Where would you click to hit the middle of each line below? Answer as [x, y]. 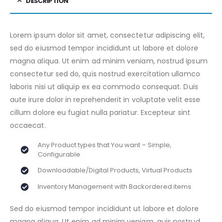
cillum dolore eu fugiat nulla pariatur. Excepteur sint [100, 112]
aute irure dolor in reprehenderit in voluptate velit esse [105, 100]
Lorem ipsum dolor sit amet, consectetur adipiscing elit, [107, 35]
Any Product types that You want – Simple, [105, 145]
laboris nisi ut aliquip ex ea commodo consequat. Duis [104, 87]
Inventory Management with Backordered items [115, 187]
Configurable [59, 154]
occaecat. [28, 125]
